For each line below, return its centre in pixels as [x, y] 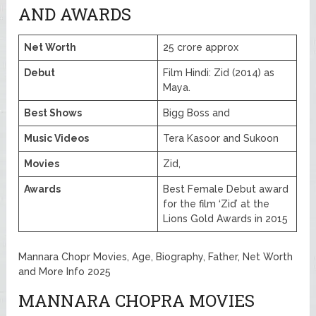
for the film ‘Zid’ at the [217, 204]
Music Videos [57, 139]
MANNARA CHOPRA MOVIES [137, 301]
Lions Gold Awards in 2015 [226, 219]
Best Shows [53, 113]
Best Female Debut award [226, 189]
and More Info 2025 [65, 272]
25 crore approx [201, 48]
